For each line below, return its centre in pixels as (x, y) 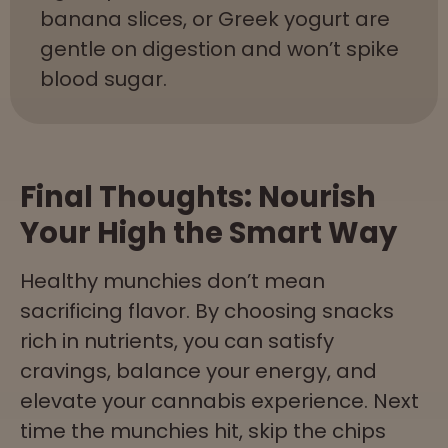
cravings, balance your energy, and (198, 370)
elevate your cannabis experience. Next (219, 400)
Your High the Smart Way (208, 232)
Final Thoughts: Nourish (198, 196)
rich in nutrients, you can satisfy (177, 340)
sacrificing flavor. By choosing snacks (207, 310)
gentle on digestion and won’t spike (219, 48)
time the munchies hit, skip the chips (203, 430)
